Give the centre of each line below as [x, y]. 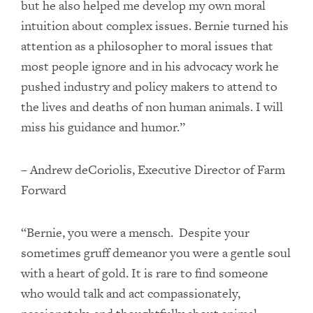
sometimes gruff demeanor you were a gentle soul [156, 253]
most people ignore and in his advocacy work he [150, 66]
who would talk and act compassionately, [131, 293]
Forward [44, 190]
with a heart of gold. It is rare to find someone [145, 273]
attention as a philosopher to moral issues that [147, 46]
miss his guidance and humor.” [103, 127]
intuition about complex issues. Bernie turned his [155, 26]
